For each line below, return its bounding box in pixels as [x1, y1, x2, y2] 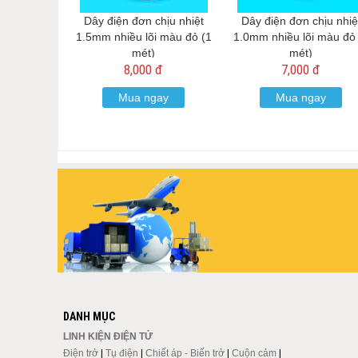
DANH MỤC [63, 309, 115, 323]
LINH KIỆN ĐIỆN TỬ [62, 331, 153, 342]
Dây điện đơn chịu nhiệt [83, 14, 204, 27]
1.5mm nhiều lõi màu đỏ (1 [75, 30, 212, 43]
